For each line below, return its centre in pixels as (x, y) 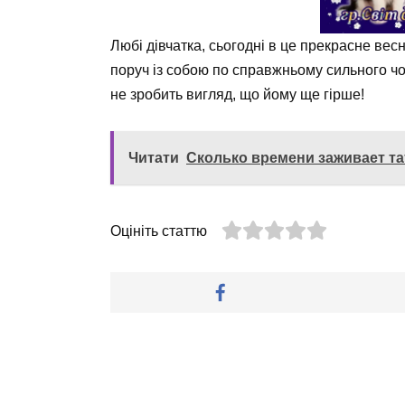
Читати (154, 158)
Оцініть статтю (159, 231)
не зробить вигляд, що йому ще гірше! (237, 94)
